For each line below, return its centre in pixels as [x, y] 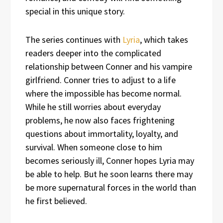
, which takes [164, 39]
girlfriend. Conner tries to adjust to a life [101, 80]
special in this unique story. [75, 11]
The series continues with [74, 39]
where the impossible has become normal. [104, 93]
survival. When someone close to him [94, 147]
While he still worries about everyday [93, 107]
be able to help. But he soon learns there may [109, 174]
